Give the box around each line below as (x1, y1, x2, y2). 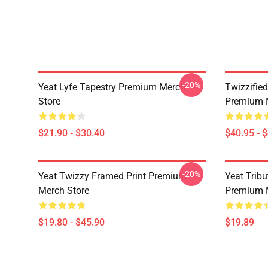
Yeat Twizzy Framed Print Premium (38, 170, 187, 182)
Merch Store (38, 185, 89, 196)
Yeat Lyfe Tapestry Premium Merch (38, 81, 185, 93)
